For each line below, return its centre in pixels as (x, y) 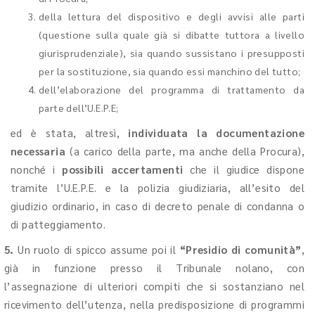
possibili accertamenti (123, 169)
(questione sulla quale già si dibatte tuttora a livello (172, 34)
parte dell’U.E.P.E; (79, 108)
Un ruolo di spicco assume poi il (97, 249)
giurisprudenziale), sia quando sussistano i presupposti (172, 53)
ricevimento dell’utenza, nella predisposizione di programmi (154, 304)
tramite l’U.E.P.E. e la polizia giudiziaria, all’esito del (157, 187)
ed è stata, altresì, (70, 133)
